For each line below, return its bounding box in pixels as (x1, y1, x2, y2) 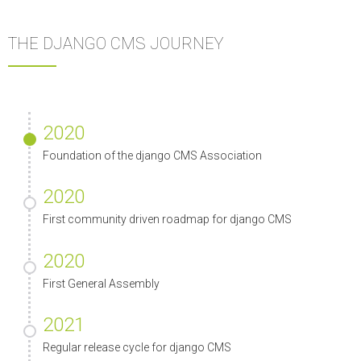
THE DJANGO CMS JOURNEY (8, 33, 223, 53)
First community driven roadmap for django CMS (43, 213, 292, 226)
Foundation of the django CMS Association (43, 148, 262, 162)
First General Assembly (43, 276, 160, 290)
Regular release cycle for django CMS (43, 341, 231, 355)
